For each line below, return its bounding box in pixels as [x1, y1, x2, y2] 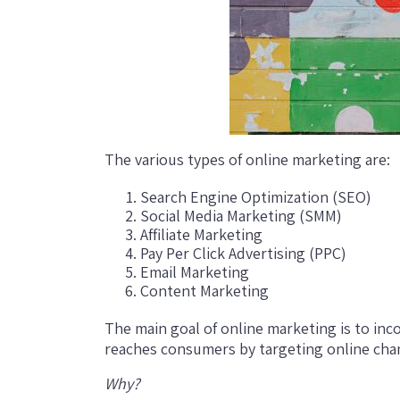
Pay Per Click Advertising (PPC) [140, 242, 346, 263]
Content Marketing [140, 279, 269, 301]
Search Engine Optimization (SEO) [140, 186, 371, 207]
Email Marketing [140, 261, 249, 282]
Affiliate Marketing [140, 223, 262, 245]
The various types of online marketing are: [104, 148, 390, 170]
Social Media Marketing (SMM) [140, 204, 342, 226]
